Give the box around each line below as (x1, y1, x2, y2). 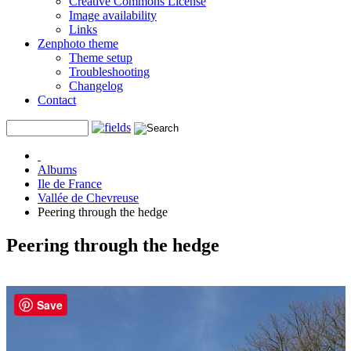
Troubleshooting (69, 65, 150, 78)
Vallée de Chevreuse (38, 191, 139, 204)
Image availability (69, 9, 157, 22)
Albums (38, 163, 77, 176)
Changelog (69, 79, 123, 92)
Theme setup (69, 51, 132, 64)
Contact (38, 93, 76, 107)
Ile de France (38, 177, 102, 190)
